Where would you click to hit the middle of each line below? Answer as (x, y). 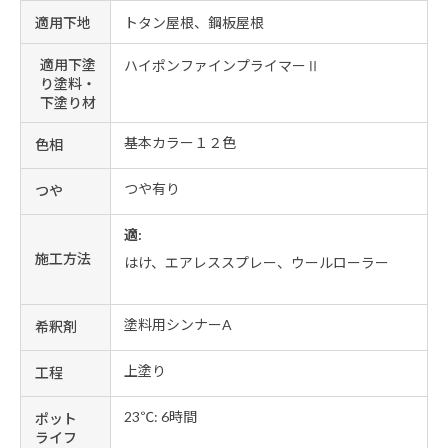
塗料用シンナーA (178, 324)
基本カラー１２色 (180, 143)
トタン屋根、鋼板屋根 (194, 23)
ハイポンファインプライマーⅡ (222, 66)
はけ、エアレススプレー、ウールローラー (256, 263)
